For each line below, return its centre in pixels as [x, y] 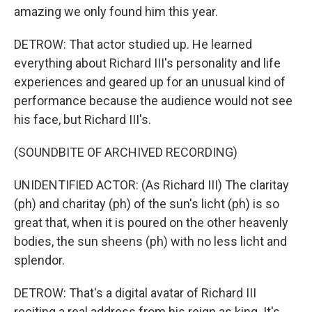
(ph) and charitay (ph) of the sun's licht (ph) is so [147, 204]
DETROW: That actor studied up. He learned [133, 44]
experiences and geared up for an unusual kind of [150, 82]
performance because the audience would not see [153, 101]
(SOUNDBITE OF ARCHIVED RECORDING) [126, 152]
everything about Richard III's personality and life [147, 63]
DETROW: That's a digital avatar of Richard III [135, 293]
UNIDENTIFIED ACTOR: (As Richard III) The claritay [151, 185]
